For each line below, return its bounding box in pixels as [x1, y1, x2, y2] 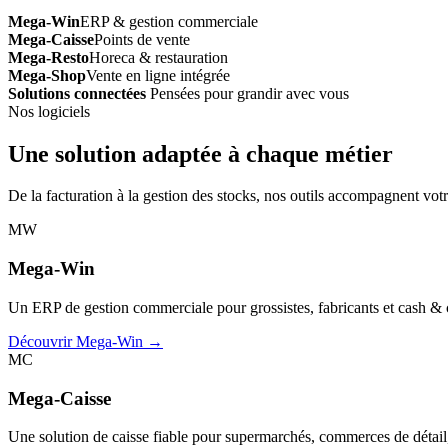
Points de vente [94, 30, 190, 48]
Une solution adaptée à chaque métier [8, 140, 393, 167]
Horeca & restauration [89, 48, 228, 66]
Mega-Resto [8, 48, 89, 66]
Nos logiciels [8, 102, 90, 120]
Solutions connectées [8, 84, 146, 102]
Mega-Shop [8, 66, 86, 84]
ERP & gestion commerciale [80, 12, 258, 30]
